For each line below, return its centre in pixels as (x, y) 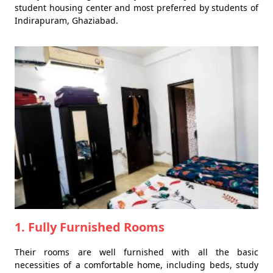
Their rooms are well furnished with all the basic (136, 252)
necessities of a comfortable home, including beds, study (136, 264)
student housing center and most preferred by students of (136, 8)
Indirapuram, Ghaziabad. (66, 21)
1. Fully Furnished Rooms (90, 227)
